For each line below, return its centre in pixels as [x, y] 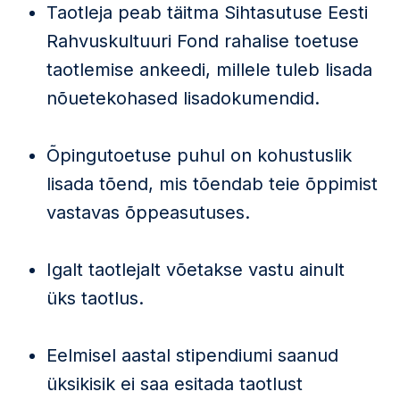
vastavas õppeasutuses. [148, 212]
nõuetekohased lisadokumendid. [183, 98]
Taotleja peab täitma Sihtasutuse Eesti [207, 12]
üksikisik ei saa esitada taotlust [175, 384]
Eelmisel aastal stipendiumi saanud [192, 355]
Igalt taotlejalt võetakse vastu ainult [196, 270]
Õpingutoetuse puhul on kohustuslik [199, 155]
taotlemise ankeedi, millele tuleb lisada [209, 70]
